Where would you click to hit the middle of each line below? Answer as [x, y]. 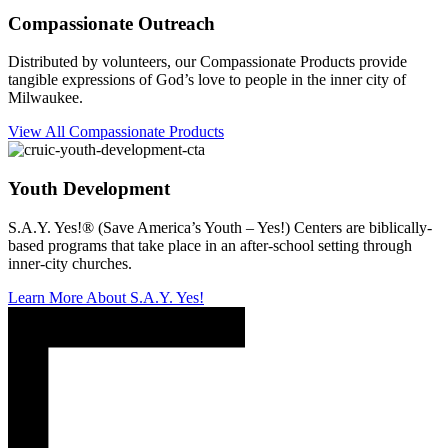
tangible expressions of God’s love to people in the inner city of [207, 80]
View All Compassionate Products [116, 132]
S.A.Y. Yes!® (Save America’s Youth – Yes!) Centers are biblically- [220, 227]
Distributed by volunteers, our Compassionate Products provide [207, 62]
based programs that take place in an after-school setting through [210, 245]
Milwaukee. [45, 98]
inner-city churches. [70, 263]
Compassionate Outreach [111, 23]
